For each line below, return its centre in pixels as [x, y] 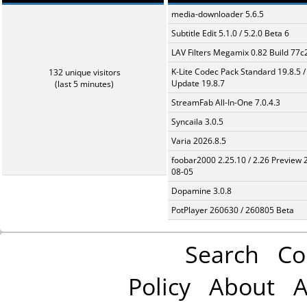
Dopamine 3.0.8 [201, 191]
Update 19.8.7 [198, 83]
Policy [159, 286]
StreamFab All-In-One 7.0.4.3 [226, 102]
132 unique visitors [84, 72]
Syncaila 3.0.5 [197, 122]
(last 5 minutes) [84, 84]
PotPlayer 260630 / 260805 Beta [233, 210]
